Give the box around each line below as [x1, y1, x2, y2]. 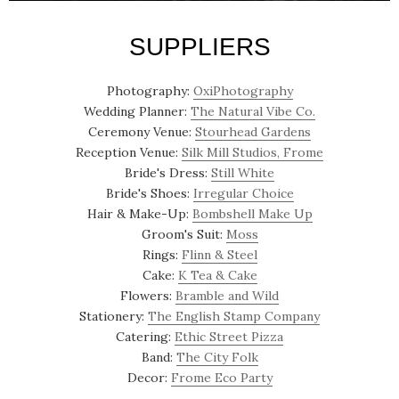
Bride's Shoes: [105, 184, 193, 201]
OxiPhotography [192, 82, 293, 99]
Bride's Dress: [125, 164, 211, 181]
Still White [211, 164, 274, 181]
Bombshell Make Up [191, 205, 313, 222]
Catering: [116, 328, 175, 345]
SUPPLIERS [128, 32, 271, 61]
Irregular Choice [192, 184, 294, 201]
